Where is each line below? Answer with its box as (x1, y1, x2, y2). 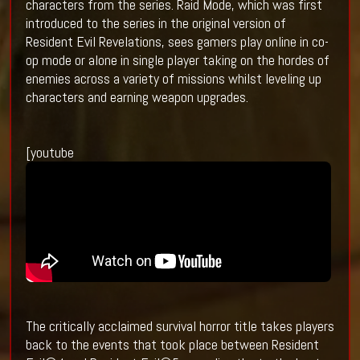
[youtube (25, 143, 74, 162)
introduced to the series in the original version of (25, 14, 286, 33)
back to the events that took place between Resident (25, 335, 319, 354)
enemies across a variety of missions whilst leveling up (25, 69, 321, 88)
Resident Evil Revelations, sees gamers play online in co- (25, 32, 329, 51)
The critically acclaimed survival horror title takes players (25, 317, 334, 336)
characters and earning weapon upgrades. (25, 88, 248, 107)
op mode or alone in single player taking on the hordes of (25, 51, 329, 70)
